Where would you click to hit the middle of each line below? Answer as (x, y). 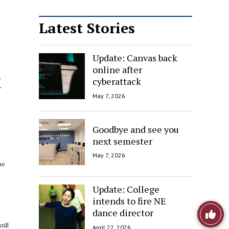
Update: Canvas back (135, 58)
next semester (122, 141)
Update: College (126, 189)
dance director (123, 212)
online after (117, 69)
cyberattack (117, 81)
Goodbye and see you (136, 129)
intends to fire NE (129, 201)
